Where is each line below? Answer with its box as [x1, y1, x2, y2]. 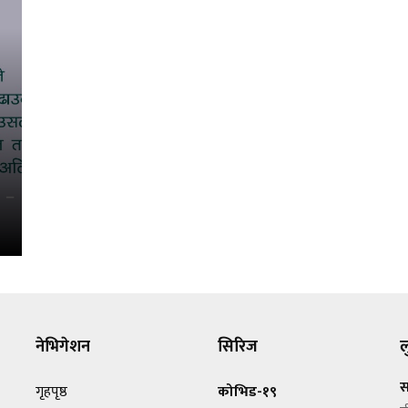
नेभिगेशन [36, 332, 90, 361]
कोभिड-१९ [218, 379, 277, 404]
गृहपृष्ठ [36, 379, 67, 404]
